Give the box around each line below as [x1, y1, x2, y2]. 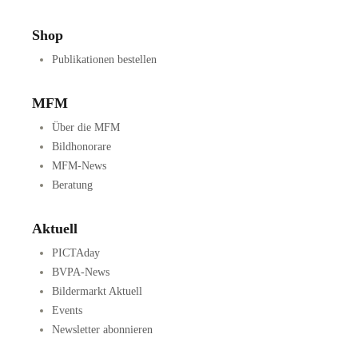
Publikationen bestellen [52, 54, 157, 66]
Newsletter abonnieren [52, 324, 153, 336]
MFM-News [52, 160, 106, 173]
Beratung [52, 179, 93, 192]
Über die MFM [52, 121, 120, 134]
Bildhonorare [52, 141, 111, 153]
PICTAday [52, 247, 100, 260]
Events [52, 304, 82, 317]
